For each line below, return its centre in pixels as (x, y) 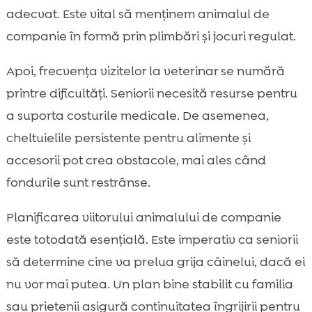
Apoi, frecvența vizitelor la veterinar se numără (145, 71)
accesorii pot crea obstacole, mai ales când (136, 161)
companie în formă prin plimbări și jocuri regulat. (151, 37)
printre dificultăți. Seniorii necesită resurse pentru (151, 94)
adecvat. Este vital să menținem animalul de (138, 14)
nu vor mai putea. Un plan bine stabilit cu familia (149, 284)
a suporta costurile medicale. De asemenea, (137, 116)
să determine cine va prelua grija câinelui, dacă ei (155, 262)
